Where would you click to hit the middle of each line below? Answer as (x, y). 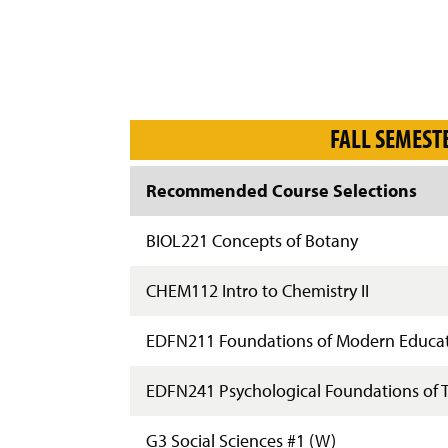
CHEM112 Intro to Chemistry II (257, 290)
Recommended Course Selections (281, 190)
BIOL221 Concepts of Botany (251, 240)
